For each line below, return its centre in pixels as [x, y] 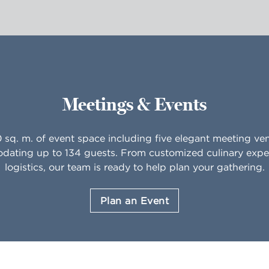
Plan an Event [134, 201]
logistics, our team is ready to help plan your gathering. [134, 167]
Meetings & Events [134, 104]
